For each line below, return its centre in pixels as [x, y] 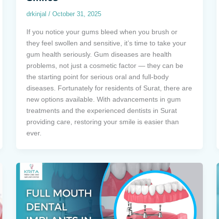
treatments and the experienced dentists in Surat [102, 110]
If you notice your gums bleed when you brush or [102, 32]
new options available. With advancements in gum [104, 99]
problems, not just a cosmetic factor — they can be [105, 65]
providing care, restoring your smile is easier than [103, 121]
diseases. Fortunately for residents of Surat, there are [109, 88]
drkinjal [38, 14]
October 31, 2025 [77, 14]
